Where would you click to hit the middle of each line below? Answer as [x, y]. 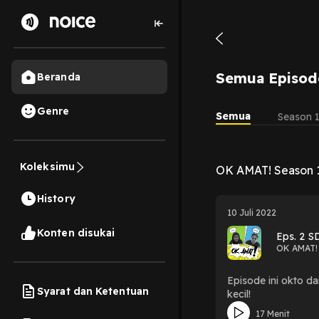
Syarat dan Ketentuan [93, 291]
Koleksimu [47, 167]
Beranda [59, 77]
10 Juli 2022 [252, 212]
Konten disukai [76, 232]
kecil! [239, 294]
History [56, 198]
